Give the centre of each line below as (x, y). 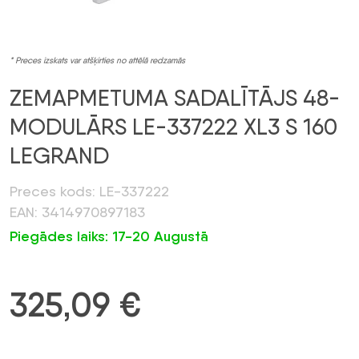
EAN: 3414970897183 (77, 212)
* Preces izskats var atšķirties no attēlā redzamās (97, 61)
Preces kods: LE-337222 (89, 192)
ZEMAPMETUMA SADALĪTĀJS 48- (175, 98)
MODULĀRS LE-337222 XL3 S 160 (173, 127)
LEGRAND (59, 156)
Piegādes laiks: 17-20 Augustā (109, 237)
